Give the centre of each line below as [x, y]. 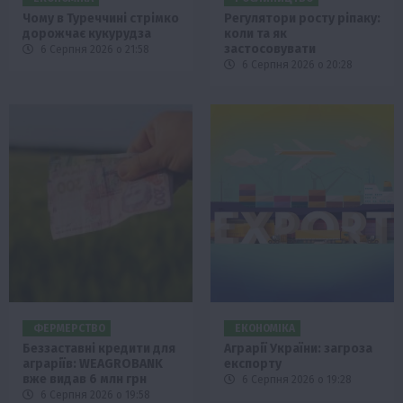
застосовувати [270, 49]
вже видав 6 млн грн [85, 380]
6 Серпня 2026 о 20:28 [296, 65]
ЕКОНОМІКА [265, 329]
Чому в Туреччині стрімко [101, 19]
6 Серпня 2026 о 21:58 [94, 50]
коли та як [255, 34]
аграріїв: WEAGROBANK [93, 364]
